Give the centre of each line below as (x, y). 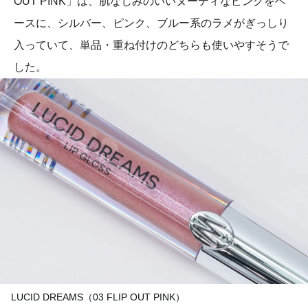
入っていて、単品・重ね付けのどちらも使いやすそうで (151, 45)
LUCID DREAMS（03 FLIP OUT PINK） (98, 297)
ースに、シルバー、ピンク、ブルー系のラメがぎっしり (151, 23)
